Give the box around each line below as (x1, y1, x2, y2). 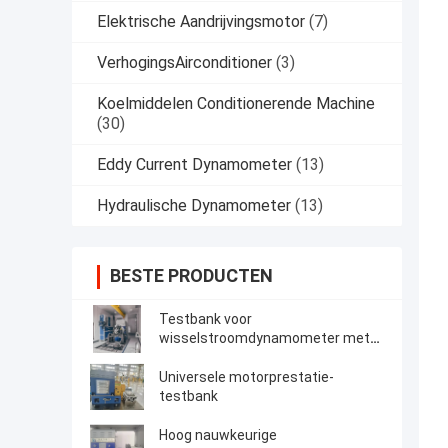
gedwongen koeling (159, 349, 282, 366)
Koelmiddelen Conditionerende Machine (97, 94, 375, 114)
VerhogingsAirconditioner (97, 53, 272, 73)
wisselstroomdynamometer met (159, 330, 370, 347)
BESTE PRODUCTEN (110, 265, 273, 287)
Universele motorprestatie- (159, 369, 334, 386)
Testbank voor (159, 311, 252, 328)
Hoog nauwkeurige (159, 427, 277, 444)
